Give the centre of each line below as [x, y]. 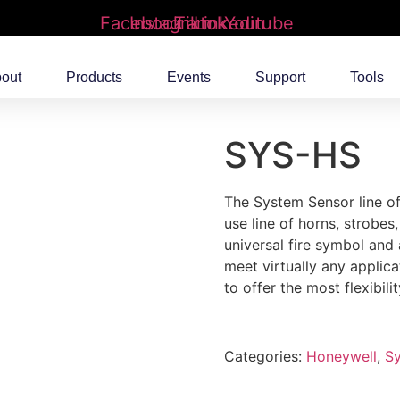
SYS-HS [292, 155]
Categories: [265, 357]
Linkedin [229, 24]
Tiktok [200, 24]
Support [280, 78]
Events [189, 78]
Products [94, 78]
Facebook [141, 24]
